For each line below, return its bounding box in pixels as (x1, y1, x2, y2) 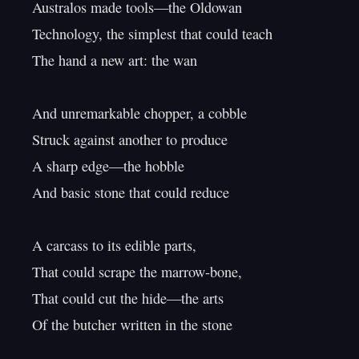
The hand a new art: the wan (32, 50, 197, 70)
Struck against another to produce (32, 130, 228, 149)
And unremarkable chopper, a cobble (32, 103, 247, 123)
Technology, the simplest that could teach (32, 24, 272, 43)
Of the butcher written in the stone (32, 315, 232, 334)
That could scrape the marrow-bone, (32, 262, 242, 281)
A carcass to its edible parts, (32, 236, 196, 255)
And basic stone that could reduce (32, 183, 229, 202)
